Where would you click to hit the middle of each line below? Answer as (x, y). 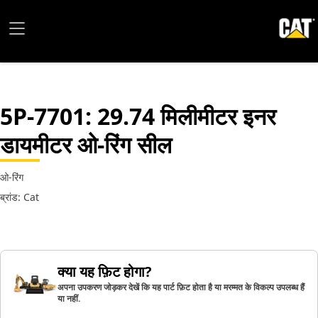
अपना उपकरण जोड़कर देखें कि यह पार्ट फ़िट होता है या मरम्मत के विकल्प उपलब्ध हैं (181, 287)
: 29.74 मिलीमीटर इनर (181, 116)
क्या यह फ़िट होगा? (105, 272)
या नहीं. (69, 298)
